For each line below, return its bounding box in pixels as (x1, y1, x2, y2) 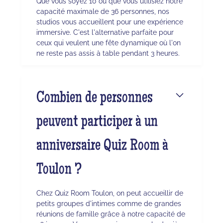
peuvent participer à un (36, 114, 158, 131)
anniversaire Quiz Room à (36, 138, 168, 155)
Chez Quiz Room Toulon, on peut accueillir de (36, 189, 183, 198)
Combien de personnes (36, 91, 153, 108)
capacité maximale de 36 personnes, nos (36, 7, 169, 16)
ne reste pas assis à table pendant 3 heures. (36, 49, 180, 58)
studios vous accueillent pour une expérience (36, 17, 183, 26)
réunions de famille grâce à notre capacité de (36, 210, 185, 219)
